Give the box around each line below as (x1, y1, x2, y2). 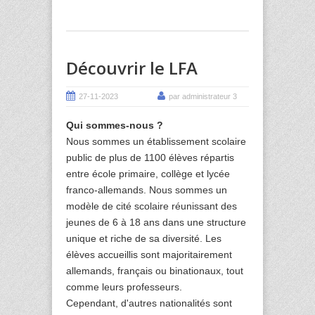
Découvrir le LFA (66, 56, 198, 79)
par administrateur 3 (169, 91, 237, 101)
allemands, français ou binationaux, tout (66, 264, 243, 276)
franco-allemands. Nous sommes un (66, 184, 227, 195)
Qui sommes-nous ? (66, 119, 163, 131)
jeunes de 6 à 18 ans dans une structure (66, 216, 246, 228)
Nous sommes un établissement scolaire (66, 135, 246, 147)
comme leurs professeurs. (66, 281, 182, 292)
